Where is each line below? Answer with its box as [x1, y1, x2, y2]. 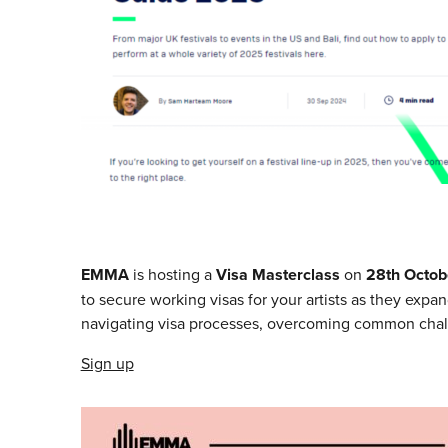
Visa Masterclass [215, 263, 340, 287]
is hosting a [128, 263, 216, 286]
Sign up [80, 352, 134, 375]
